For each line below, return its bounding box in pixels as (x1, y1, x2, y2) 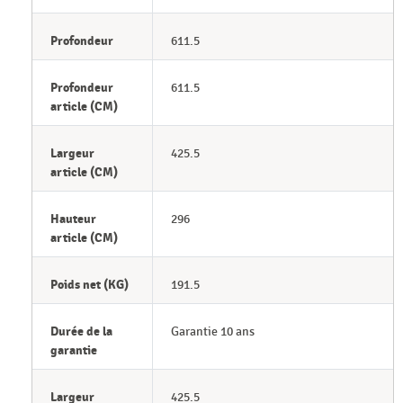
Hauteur (50, 210, 96, 227)
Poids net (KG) (50, 276, 129, 292)
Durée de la (50, 323, 112, 339)
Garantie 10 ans (170, 323, 255, 339)
